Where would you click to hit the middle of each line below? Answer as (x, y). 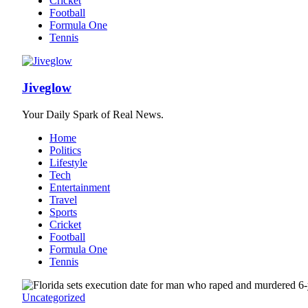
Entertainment (80, 187)
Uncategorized (54, 297)
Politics (65, 150)
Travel (63, 199)
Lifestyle (68, 162)
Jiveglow (47, 88)
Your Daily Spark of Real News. (93, 114)
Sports (63, 212)
